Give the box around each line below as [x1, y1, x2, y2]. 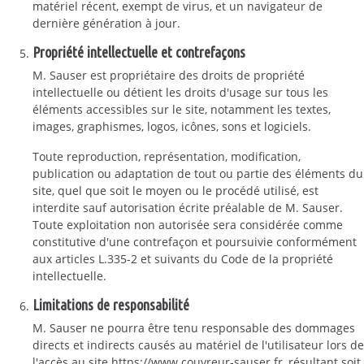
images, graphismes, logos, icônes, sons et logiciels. [32, 119, 311, 134]
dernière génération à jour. [32, 15, 180, 31]
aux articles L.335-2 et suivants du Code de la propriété [32, 251, 333, 266]
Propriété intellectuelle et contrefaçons [32, 44, 245, 60]
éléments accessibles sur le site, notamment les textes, [32, 102, 331, 117]
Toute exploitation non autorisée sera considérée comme [32, 217, 343, 232]
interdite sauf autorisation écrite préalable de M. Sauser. [32, 200, 343, 215]
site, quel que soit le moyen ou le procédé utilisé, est [32, 183, 318, 198]
